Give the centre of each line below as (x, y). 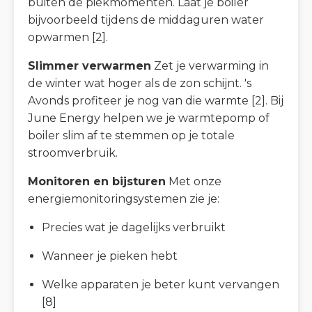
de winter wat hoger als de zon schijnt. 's (140, 83)
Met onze (194, 181)
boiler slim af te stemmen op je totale (131, 135)
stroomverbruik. (73, 153)
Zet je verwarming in (210, 65)
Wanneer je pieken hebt (110, 256)
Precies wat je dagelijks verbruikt (134, 227)
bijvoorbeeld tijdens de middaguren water (146, 19)
